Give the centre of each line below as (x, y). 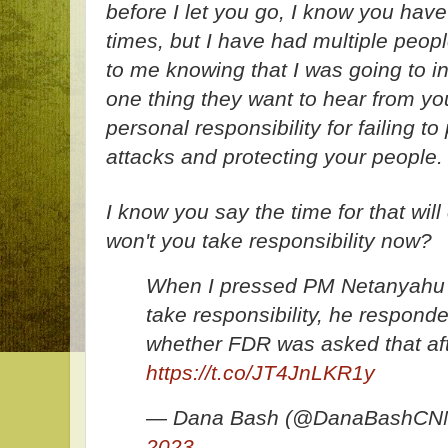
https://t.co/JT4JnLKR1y (260, 372)
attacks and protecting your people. (274, 156)
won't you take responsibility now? (269, 240)
